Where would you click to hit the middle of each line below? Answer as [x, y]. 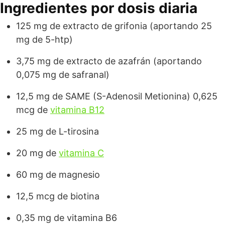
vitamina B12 [77, 110]
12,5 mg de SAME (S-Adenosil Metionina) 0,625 [117, 96]
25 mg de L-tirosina [58, 131]
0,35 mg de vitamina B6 [67, 218]
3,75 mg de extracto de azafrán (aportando [109, 61]
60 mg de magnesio [58, 175]
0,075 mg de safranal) [63, 75]
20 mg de [37, 153]
